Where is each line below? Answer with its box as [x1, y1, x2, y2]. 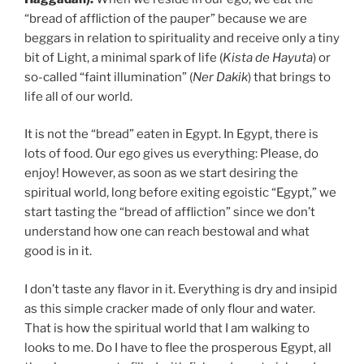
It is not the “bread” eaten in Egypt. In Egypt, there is [24, 127, 318, 142]
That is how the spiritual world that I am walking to [24, 320, 310, 336]
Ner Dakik [193, 69, 248, 84]
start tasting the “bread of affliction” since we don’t [24, 205, 315, 220]
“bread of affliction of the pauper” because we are [24, 11, 307, 26]
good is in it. [24, 244, 92, 259]
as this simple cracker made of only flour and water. [24, 301, 315, 316]
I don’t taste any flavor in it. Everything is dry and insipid [24, 281, 337, 297]
